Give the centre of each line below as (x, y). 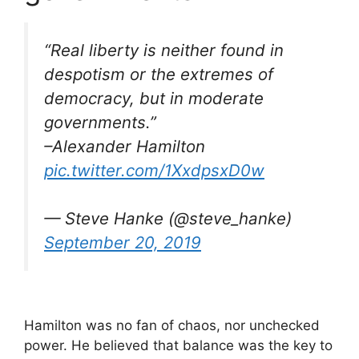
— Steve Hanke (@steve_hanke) (168, 219)
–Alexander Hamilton (125, 146)
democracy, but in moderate (154, 98)
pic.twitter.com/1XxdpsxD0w (154, 170)
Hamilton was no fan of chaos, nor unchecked (172, 326)
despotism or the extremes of (159, 74)
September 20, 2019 (123, 243)
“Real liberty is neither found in (164, 50)
